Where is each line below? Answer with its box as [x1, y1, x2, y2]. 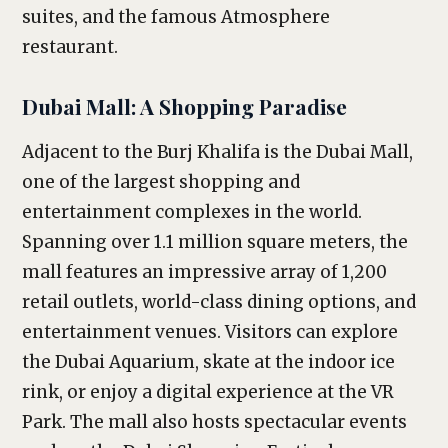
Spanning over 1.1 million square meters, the [22, 231, 408, 253]
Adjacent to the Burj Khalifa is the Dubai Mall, [22, 141, 413, 163]
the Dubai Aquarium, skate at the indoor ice [22, 351, 395, 373]
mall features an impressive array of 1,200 [22, 261, 387, 283]
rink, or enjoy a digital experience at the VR [22, 381, 394, 403]
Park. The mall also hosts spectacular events [22, 411, 407, 433]
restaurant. [22, 36, 118, 58]
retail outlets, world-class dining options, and [22, 291, 416, 313]
